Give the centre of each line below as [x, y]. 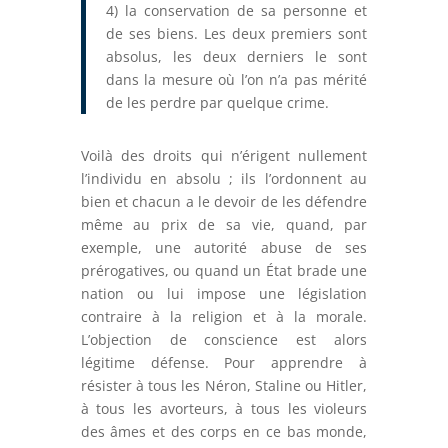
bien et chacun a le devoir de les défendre [224, 202]
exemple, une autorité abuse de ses [224, 248]
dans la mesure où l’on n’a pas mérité [236, 80]
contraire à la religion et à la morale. [224, 317]
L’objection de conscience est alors [224, 340]
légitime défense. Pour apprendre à [224, 363]
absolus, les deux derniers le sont [236, 57]
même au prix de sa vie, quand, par [224, 225]
